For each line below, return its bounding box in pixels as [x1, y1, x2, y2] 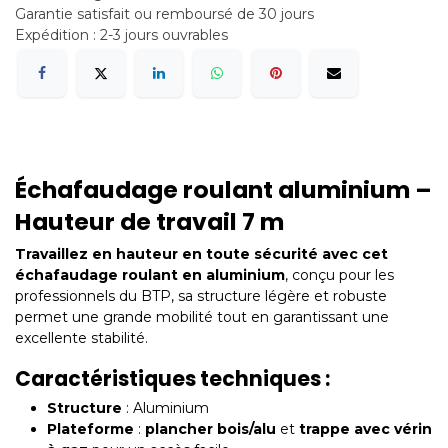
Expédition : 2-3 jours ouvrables [15, 26, 228, 44]
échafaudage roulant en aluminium [15, 266, 285, 285]
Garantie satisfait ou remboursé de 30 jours [15, 5, 314, 23]
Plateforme [47, 420, 134, 439]
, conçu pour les [285, 266, 394, 285]
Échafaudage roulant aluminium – [15, 173, 432, 207]
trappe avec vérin [299, 420, 432, 439]
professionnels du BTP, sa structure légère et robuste [15, 287, 387, 306]
